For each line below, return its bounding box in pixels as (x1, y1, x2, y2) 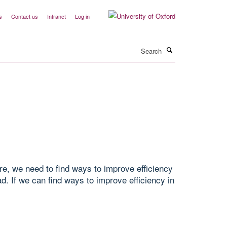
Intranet (47, 12, 66, 20)
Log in (75, 12, 90, 20)
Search (91, 41, 113, 51)
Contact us (11, 12, 38, 20)
